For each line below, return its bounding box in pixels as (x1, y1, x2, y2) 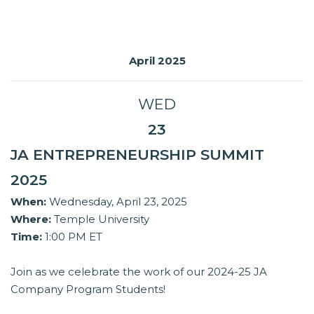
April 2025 (128, 54, 186, 68)
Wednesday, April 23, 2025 (46, 195, 187, 209)
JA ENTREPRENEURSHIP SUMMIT (11, 146, 264, 164)
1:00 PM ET (42, 230, 102, 244)
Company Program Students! (11, 282, 165, 296)
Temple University (51, 212, 149, 226)
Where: (11, 212, 51, 226)
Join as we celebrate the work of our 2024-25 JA (11, 265, 267, 279)
